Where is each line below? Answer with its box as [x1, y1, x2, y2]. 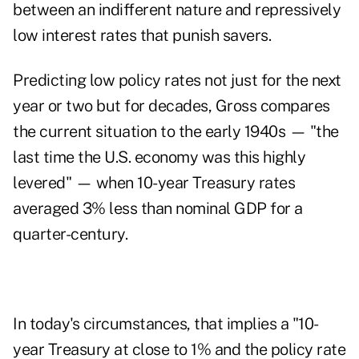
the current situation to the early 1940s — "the [13, 122, 339, 142]
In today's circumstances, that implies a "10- [13, 314, 319, 334]
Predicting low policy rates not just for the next [13, 71, 341, 91]
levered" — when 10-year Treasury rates [13, 173, 295, 193]
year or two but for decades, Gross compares [13, 96, 330, 116]
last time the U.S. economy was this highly [13, 147, 305, 167]
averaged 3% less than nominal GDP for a [13, 199, 303, 219]
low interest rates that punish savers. [13, 26, 271, 46]
